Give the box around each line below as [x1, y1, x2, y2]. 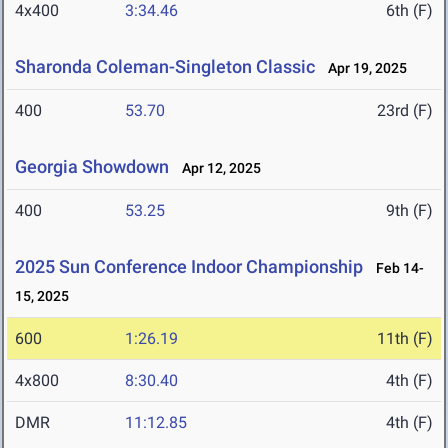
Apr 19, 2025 [319, 60, 407, 77]
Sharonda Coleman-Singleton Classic [15, 56, 315, 78]
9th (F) [386, 201, 433, 221]
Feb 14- [367, 260, 424, 277]
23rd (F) [377, 101, 433, 121]
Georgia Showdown [15, 156, 169, 178]
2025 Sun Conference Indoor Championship [15, 256, 363, 278]
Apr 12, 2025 [173, 160, 261, 177]
